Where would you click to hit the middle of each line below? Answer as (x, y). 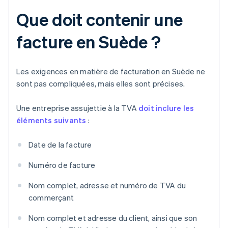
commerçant (51, 198)
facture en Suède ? (89, 42)
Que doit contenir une (99, 19)
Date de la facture (60, 145)
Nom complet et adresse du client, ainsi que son (113, 218)
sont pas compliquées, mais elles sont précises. (101, 84)
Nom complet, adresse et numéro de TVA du (107, 186)
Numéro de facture (62, 165)
